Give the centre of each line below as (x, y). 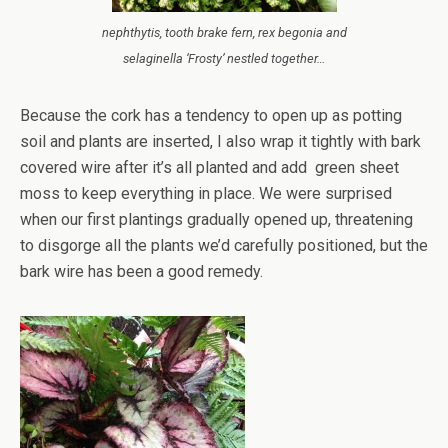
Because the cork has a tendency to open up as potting (211, 115)
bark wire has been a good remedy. (141, 271)
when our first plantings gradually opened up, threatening (216, 219)
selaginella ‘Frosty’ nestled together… (224, 58)
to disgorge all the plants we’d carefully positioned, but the (224, 245)
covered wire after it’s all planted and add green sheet (209, 167)
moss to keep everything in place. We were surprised (206, 193)
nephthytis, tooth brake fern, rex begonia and (224, 32)
